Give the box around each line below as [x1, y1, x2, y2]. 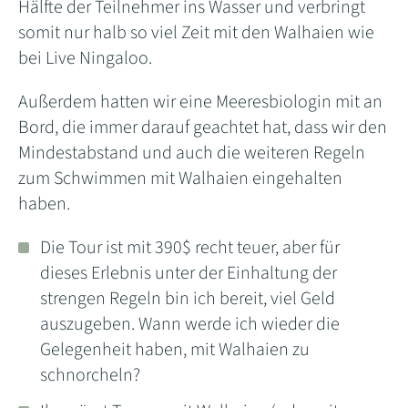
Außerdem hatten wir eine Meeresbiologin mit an [18, 88, 382, 115]
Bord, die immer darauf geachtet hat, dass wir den [18, 114, 387, 140]
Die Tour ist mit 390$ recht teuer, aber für [40, 234, 340, 260]
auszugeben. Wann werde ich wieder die [40, 311, 340, 337]
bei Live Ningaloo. [18, 45, 152, 71]
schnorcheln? [40, 362, 140, 388]
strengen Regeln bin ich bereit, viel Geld [40, 285, 335, 311]
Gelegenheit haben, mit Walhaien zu [40, 336, 310, 362]
